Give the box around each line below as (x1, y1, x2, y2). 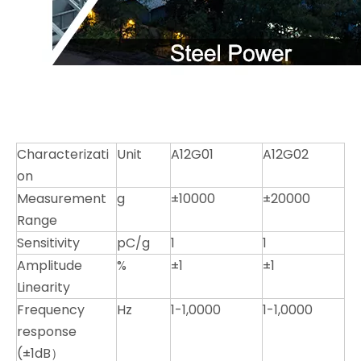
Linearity (17, 278, 70, 297)
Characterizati (17, 145, 109, 164)
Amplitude (17, 256, 82, 275)
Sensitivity (17, 234, 83, 252)
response (17, 322, 77, 341)
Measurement (17, 189, 106, 208)
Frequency (17, 301, 85, 319)
